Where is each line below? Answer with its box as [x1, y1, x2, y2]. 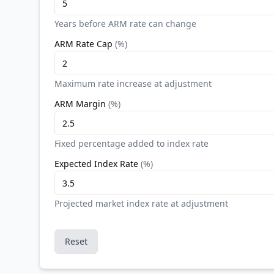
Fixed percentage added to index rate [54, 138, 209, 149]
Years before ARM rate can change [54, 18, 196, 29]
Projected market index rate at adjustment [54, 198, 228, 209]
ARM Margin [54, 98, 106, 109]
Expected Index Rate [54, 158, 138, 169]
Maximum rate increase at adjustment [54, 78, 212, 89]
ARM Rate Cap [54, 38, 113, 50]
